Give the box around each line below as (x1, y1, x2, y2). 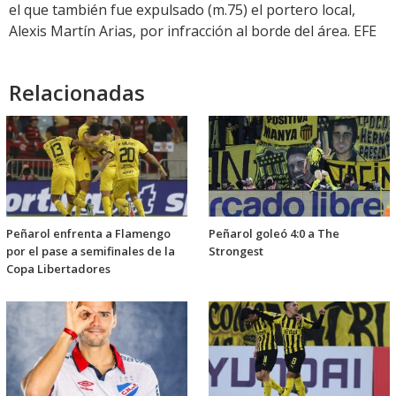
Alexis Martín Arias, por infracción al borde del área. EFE (9, 21, 377, 42)
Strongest (209, 243, 263, 260)
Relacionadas (9, 78, 145, 108)
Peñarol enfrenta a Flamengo (6, 225, 171, 242)
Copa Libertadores (6, 261, 110, 278)
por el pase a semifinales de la (6, 243, 175, 260)
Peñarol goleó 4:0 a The (209, 225, 339, 242)
